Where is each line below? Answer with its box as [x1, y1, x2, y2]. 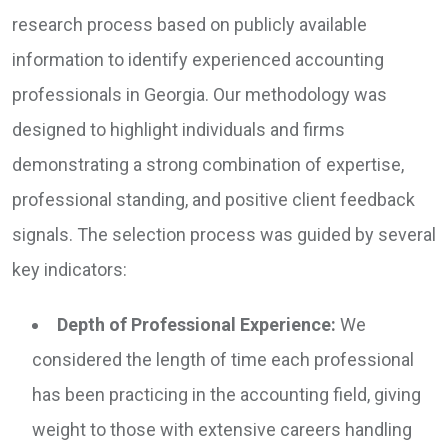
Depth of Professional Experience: [57, 314, 336, 336]
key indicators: [12, 259, 127, 281]
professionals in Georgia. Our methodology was [12, 84, 387, 106]
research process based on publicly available [12, 14, 367, 36]
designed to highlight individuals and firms [12, 119, 345, 141]
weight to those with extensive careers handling [32, 419, 412, 441]
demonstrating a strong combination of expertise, [12, 154, 404, 176]
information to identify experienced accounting [12, 49, 384, 71]
